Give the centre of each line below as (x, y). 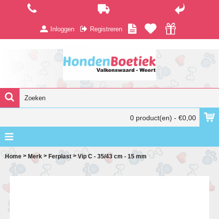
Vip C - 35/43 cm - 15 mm (112, 156)
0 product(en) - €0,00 (163, 118)
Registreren (106, 29)
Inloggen (62, 29)
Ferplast (60, 156)
